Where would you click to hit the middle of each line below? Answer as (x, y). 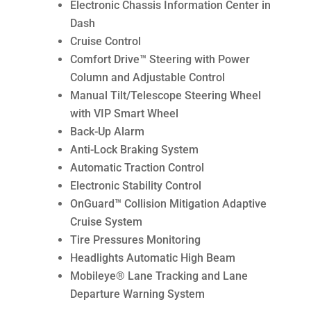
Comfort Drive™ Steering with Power (160, 60)
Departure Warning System (137, 294)
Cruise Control (105, 42)
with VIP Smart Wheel (124, 114)
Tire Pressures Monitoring (135, 240)
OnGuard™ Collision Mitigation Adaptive (168, 204)
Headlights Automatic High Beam (152, 258)
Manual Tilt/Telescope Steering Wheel (165, 96)
